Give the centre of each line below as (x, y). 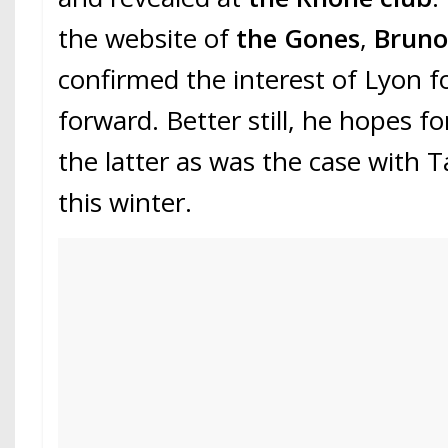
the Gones (298, 38)
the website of (147, 38)
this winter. (125, 202)
